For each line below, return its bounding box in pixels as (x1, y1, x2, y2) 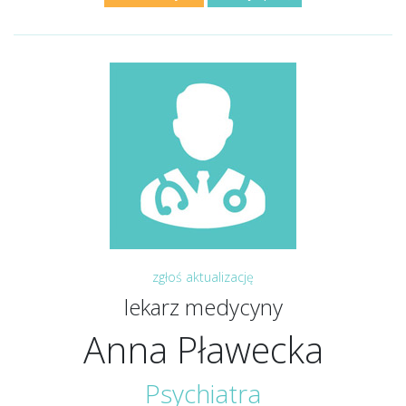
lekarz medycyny (123, 292, 283, 322)
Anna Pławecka (82, 324, 324, 374)
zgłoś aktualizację (152, 268, 254, 285)
